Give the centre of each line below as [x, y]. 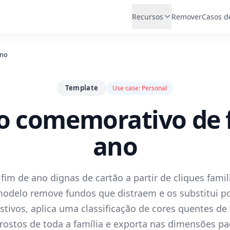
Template [82, 88]
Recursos [148, 16]
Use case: [127, 88]
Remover [187, 16]
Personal [155, 88]
